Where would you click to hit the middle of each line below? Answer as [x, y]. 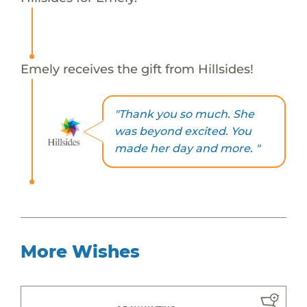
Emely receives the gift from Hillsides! [137, 69]
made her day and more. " [187, 149]
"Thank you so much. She [184, 114]
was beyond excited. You [183, 132]
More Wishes [80, 251]
